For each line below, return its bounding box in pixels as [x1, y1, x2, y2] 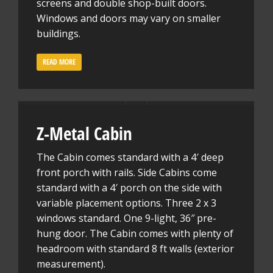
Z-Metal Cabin [37, 121, 132, 145]
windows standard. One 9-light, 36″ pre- [37, 211, 216, 225]
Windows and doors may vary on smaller [37, 11, 221, 25]
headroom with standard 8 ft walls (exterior [37, 242, 234, 255]
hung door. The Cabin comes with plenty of [37, 227, 233, 240]
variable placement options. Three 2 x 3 [37, 196, 216, 210]
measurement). [37, 257, 105, 271]
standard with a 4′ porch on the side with [37, 181, 222, 194]
